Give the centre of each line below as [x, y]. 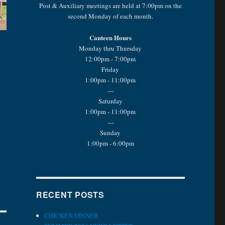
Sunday [110, 132]
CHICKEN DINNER [72, 215]
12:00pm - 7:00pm [110, 59]
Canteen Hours [110, 37]
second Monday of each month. [110, 16]
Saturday [110, 101]
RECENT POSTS [70, 194]
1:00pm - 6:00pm [110, 143]
